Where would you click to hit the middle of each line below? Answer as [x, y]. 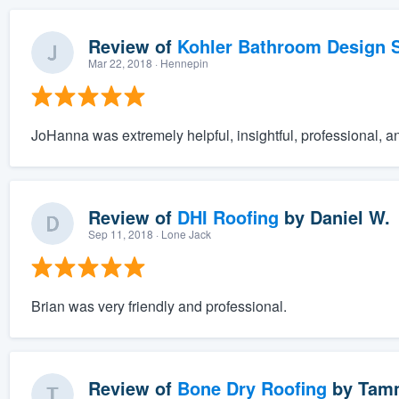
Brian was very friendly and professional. [159, 306]
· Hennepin [180, 63]
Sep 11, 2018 [120, 234]
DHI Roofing [228, 217]
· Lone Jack [182, 234]
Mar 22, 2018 [120, 63]
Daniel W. [350, 217]
